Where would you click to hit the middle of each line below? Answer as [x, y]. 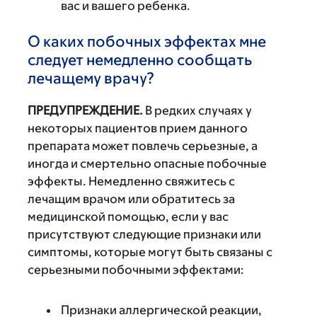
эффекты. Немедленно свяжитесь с [131, 181]
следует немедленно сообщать [140, 60]
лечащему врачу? [91, 78]
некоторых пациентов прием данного [138, 128]
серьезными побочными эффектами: [136, 270]
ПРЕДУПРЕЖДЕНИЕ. [85, 110]
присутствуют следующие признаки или [144, 234]
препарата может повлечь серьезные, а [143, 146]
